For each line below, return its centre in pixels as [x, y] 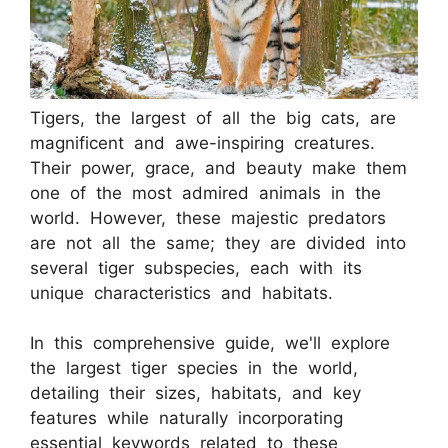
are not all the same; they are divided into [218, 242]
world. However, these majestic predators [208, 217]
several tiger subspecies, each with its [196, 267]
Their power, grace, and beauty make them [218, 167]
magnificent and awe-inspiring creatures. [202, 142]
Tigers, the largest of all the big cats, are [213, 117]
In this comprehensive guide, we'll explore [210, 343]
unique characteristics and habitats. [181, 292]
